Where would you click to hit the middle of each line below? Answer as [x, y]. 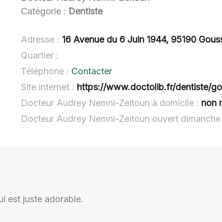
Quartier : [40, 55]
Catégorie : [45, 11]
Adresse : [42, 39]
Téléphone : [46, 71]
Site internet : [49, 87]
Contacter [92, 71]
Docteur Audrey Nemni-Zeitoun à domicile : [111, 103]
